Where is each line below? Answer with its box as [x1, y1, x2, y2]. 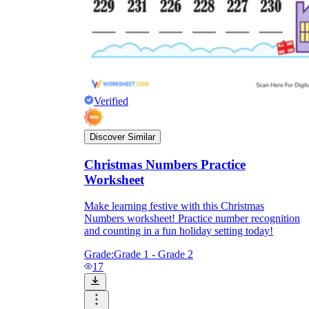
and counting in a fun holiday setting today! [84, 225, 273, 237]
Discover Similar [90, 131, 155, 142]
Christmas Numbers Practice [84, 157, 246, 172]
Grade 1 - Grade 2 [114, 248, 193, 261]
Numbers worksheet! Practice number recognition [84, 212, 300, 225]
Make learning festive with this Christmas [84, 200, 264, 212]
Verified [94, 94, 128, 107]
